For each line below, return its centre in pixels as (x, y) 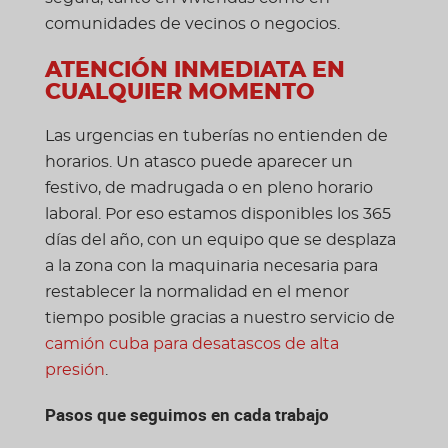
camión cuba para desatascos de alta (191, 343)
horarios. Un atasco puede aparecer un (198, 161)
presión (74, 369)
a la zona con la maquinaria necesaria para (211, 265)
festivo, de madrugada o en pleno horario (208, 187)
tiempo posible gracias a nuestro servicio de (219, 317)
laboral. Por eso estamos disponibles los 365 (217, 213)
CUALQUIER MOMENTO (179, 93)
